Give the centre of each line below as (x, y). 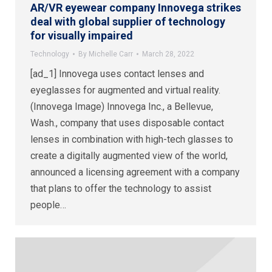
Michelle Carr (111, 54)
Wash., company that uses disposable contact (127, 123)
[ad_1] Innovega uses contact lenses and (117, 73)
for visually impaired (82, 35)
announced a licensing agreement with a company (135, 172)
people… (48, 205)
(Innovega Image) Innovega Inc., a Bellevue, (122, 106)
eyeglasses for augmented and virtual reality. (125, 90)
